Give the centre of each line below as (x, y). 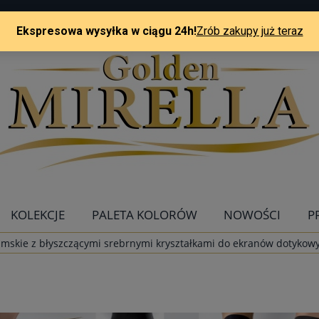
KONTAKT (159, 251)
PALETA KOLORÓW (144, 215)
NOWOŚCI (252, 215)
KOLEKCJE (38, 215)
